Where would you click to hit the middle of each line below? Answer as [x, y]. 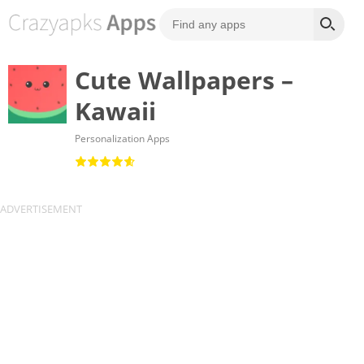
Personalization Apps [122, 139]
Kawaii [115, 111]
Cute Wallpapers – [184, 80]
